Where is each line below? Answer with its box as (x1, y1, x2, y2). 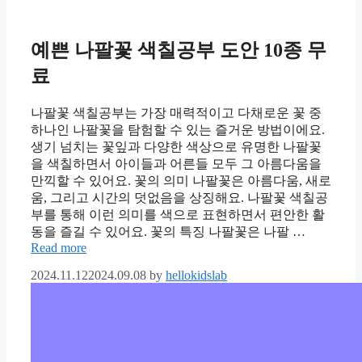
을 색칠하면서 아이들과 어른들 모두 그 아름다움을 (31, 156, 322, 170)
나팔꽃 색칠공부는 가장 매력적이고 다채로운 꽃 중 (31, 105, 322, 120)
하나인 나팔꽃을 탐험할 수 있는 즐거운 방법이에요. (31, 122, 325, 137)
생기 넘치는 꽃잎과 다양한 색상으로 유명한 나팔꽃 (31, 139, 322, 154)
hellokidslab (166, 267, 227, 282)
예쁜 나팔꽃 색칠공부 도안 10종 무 (31, 39, 326, 61)
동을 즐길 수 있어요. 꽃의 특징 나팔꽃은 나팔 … (31, 224, 305, 238)
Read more (31, 240, 86, 255)
